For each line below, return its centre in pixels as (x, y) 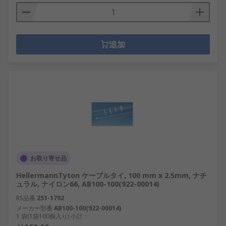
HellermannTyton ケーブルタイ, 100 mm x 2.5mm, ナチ (111, 175)
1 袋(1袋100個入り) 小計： (52, 216)
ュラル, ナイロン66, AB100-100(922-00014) (88, 184)
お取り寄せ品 (48, 158)
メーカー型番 (34, 208)
